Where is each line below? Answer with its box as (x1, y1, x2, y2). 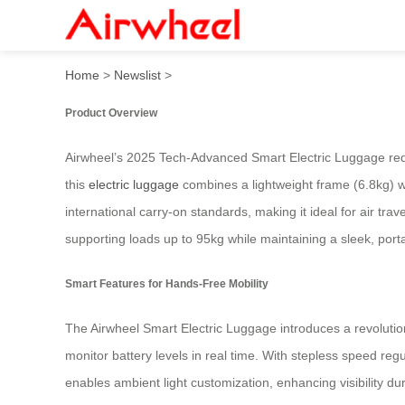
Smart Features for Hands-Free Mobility (65, 277, 268, 289)
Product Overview (65, 106, 157, 118)
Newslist (114, 67, 161, 82)
